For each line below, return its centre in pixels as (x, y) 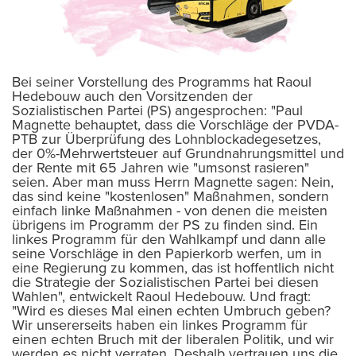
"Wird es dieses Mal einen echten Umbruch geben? (171, 311)
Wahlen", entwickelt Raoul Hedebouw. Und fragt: (161, 297)
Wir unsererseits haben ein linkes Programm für (160, 325)
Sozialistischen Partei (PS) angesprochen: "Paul (157, 111)
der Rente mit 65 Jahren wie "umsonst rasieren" (161, 168)
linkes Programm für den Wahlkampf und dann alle (169, 240)
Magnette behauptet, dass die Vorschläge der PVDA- (175, 125)
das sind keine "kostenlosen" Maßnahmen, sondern (170, 197)
